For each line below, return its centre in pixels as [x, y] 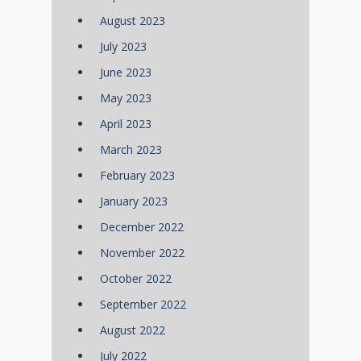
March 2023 [131, 150]
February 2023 [137, 176]
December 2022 [142, 227]
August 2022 [133, 330]
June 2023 [126, 73]
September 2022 [143, 305]
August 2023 [133, 21]
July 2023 [123, 47]
